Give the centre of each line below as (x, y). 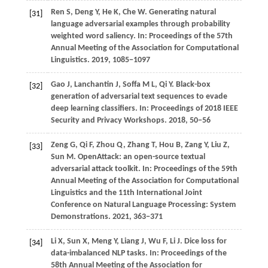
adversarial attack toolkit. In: (102, 169)
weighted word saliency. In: (100, 36)
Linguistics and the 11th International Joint (126, 193)
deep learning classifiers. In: (100, 109)
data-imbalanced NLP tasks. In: (106, 254)
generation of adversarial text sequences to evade (139, 97)
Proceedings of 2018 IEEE (194, 109)
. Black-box (191, 85)
